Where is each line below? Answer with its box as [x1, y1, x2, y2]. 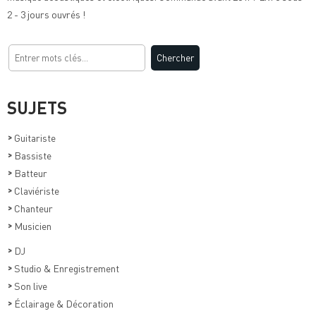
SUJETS [7, 96, 67, 119]
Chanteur [12, 201, 53, 214]
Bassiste [12, 148, 51, 162]
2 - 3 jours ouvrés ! [7, 7, 85, 20]
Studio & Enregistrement [12, 261, 119, 274]
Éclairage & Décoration [12, 296, 114, 310]
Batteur [12, 166, 47, 179]
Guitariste [12, 130, 56, 144]
